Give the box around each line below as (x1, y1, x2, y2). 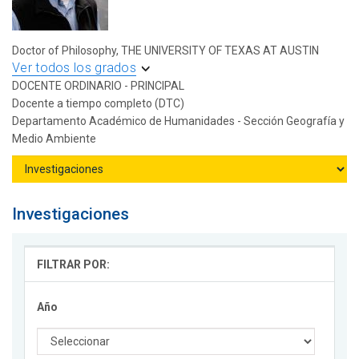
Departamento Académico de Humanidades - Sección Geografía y (12, 115, 345, 128)
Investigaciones (12, 204, 129, 224)
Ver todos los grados (12, 60, 136, 76)
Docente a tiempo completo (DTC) (12, 97, 184, 111)
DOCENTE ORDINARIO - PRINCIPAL (12, 79, 184, 93)
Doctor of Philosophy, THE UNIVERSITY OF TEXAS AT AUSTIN (12, 44, 319, 58)
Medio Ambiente (12, 132, 96, 146)
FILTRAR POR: (37, 258, 110, 272)
